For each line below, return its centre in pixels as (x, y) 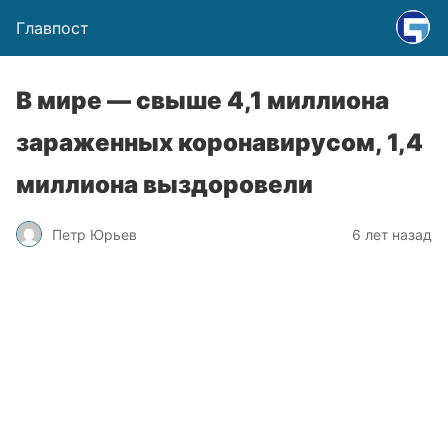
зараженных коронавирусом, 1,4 (219, 142)
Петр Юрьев (94, 234)
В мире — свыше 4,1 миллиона (202, 100)
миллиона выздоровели (164, 184)
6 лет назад (392, 234)
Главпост (52, 28)
